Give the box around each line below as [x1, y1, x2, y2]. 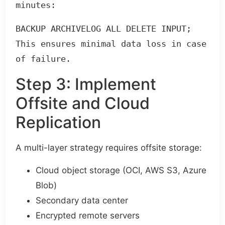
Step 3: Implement [16, 74, 157, 94]
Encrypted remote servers [36, 210, 140, 220]
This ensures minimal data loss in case [16, 39, 207, 49]
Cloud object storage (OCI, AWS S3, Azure [36, 165, 207, 175]
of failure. [16, 54, 71, 64]
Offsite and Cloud [16, 93, 150, 114]
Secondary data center [36, 195, 129, 205]
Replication [16, 113, 101, 133]
